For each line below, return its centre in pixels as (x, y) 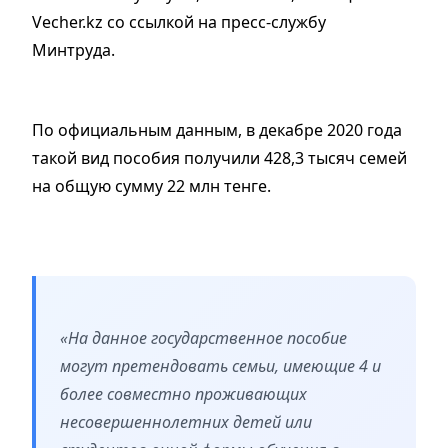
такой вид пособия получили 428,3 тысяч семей (219, 157)
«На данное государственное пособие (203, 337)
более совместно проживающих (183, 393)
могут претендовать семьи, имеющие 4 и (220, 365)
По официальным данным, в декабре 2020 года (217, 129)
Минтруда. (75, 49)
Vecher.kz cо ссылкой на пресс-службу (179, 21)
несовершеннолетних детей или (186, 421)
